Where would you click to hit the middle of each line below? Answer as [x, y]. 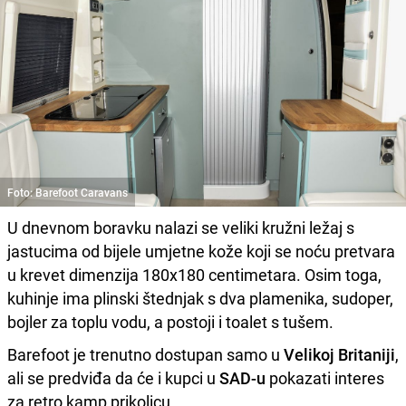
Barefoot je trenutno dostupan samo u [145, 355]
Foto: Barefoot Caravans [68, 193]
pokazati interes [325, 378]
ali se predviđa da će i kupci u [113, 378]
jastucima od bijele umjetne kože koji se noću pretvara [201, 251]
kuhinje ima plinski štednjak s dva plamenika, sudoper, [200, 299]
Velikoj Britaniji [339, 355]
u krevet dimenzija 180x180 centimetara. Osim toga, [194, 275]
